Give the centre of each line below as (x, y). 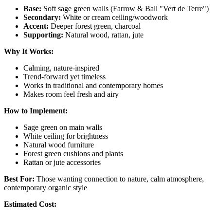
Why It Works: (29, 51)
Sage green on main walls (63, 127)
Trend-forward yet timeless (64, 76)
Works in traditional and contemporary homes (93, 85)
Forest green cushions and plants (73, 153)
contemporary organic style (45, 187)
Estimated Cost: (30, 204)
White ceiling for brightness (66, 136)
